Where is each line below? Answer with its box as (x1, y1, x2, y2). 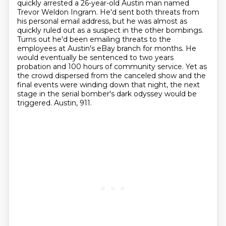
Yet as (185, 62, 207, 71)
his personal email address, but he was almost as (17, 17, 187, 26)
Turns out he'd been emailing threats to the (17, 35, 171, 44)
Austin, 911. (53, 98, 92, 107)
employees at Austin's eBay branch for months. (17, 44, 186, 53)
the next (169, 80, 200, 89)
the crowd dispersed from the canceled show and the (17, 71, 206, 80)
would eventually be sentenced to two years (17, 53, 174, 62)
